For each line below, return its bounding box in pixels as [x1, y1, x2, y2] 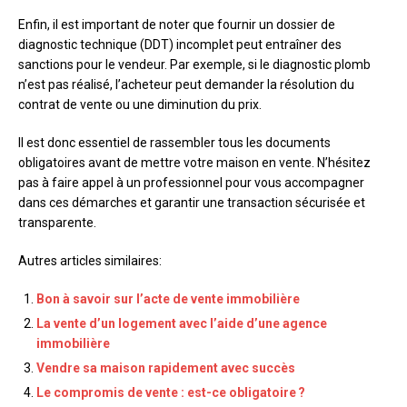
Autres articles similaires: [18, 253, 162, 269]
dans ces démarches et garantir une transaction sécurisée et [18, 195, 365, 211]
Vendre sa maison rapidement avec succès [36, 361, 295, 376]
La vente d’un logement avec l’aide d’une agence [36, 316, 327, 332]
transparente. [18, 215, 96, 231]
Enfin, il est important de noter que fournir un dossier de [18, 17, 335, 33]
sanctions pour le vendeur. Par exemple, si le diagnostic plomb [18, 57, 371, 73]
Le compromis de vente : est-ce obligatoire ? [36, 385, 305, 401]
